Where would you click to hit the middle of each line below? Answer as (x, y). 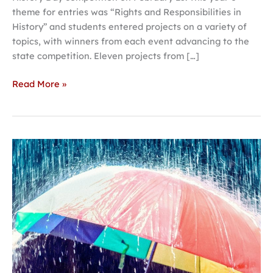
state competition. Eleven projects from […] (106, 55)
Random (30, 262)
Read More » (39, 83)
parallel (28, 204)
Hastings (30, 145)
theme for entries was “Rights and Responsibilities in (127, 12)
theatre (28, 174)
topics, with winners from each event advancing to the (131, 41)
